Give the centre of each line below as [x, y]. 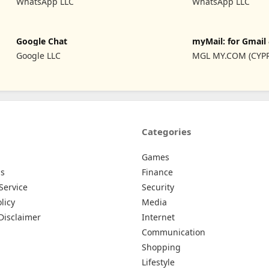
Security [158, 187]
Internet [158, 217]
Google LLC [39, 56]
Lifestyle [158, 262]
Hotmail [209, 50]
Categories [166, 131]
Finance [157, 172]
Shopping [161, 247]
